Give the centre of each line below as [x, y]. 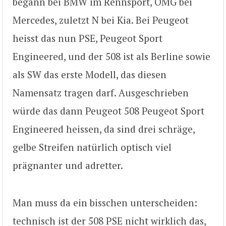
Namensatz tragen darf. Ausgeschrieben [101, 92]
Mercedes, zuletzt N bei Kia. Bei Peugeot [101, 20]
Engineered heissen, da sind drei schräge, [104, 129]
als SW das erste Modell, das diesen [90, 74]
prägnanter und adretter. [68, 165]
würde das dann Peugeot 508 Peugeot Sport [108, 110]
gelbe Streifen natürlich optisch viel [92, 147]
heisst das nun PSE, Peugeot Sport [88, 38]
